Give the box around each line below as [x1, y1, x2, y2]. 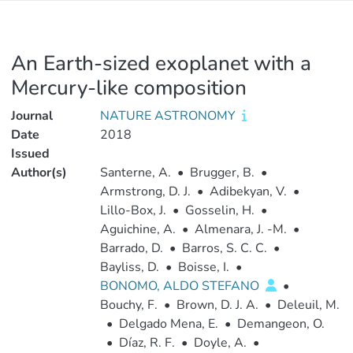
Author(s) [11, 164, 67, 181]
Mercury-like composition [11, 74, 247, 102]
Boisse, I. [177, 258, 229, 276]
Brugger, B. [189, 164, 255, 181]
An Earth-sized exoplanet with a [11, 50, 311, 77]
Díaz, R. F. [118, 334, 175, 351]
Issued [11, 145, 50, 162]
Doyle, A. [193, 334, 247, 351]
